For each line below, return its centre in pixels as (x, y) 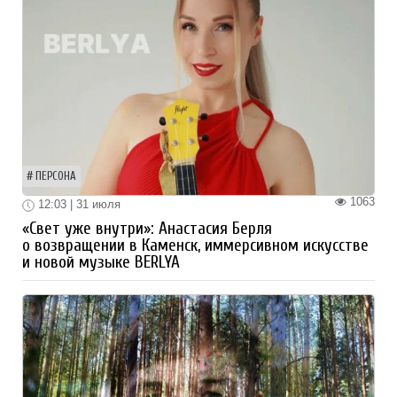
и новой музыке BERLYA (101, 262)
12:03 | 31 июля (78, 205)
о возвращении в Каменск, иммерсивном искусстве (195, 245)
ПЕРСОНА (56, 177)
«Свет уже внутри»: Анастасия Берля (147, 228)
